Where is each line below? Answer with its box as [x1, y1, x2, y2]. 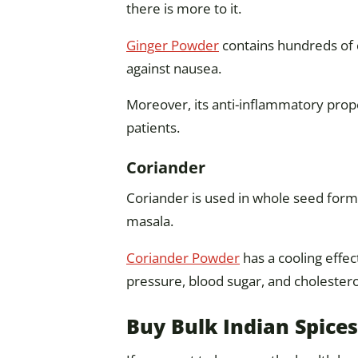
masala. [126, 212, 173, 231]
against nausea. [126, 58, 221, 78]
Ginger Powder [126, 35, 219, 54]
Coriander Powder [126, 248, 240, 267]
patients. [126, 118, 180, 137]
